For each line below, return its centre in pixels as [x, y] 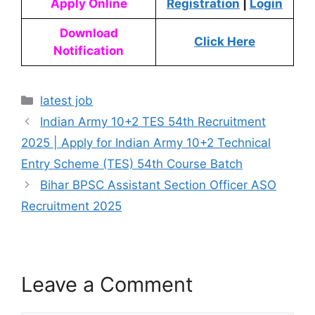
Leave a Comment [107, 284]
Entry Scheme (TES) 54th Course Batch [132, 164]
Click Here [225, 41]
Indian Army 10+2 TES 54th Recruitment [153, 122]
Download [89, 33]
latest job [67, 101]
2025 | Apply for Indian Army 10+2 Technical [146, 143]
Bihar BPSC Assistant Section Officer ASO [159, 185]
